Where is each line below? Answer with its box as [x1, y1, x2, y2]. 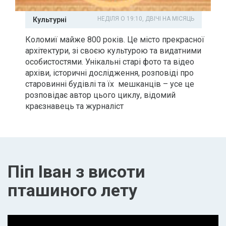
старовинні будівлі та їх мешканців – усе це [25, 79, 194, 89]
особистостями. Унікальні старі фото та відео [25, 56, 194, 67]
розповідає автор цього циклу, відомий [25, 90, 176, 100]
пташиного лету [8, 180, 137, 200]
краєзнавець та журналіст [25, 101, 124, 111]
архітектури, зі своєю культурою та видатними [25, 45, 201, 55]
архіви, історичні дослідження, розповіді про [25, 68, 194, 78]
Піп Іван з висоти [8, 161, 145, 182]
